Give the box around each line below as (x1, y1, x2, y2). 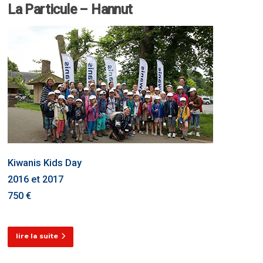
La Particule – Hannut (8, 2, 133, 18)
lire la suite (16, 232, 59, 241)
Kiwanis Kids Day (8, 157, 82, 169)
